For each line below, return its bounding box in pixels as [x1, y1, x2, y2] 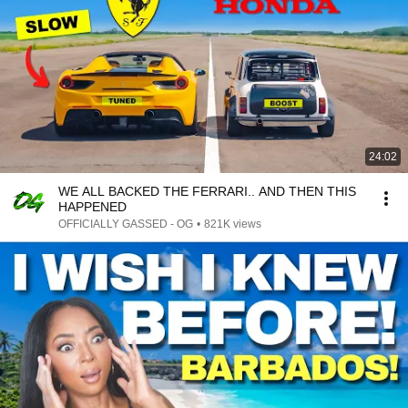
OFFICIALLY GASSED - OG [58, 218, 193, 230]
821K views [204, 218, 261, 230]
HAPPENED [58, 199, 127, 214]
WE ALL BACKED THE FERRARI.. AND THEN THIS [58, 184, 356, 199]
